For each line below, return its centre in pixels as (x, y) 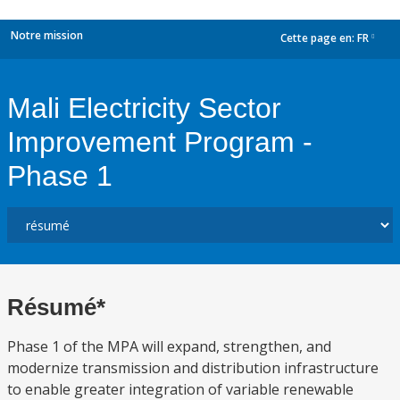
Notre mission (47, 35)
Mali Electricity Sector (144, 108)
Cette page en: (319, 38)
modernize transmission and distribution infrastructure (193, 368)
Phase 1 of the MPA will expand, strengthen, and (169, 346)
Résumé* (56, 307)
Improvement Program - (160, 142)
